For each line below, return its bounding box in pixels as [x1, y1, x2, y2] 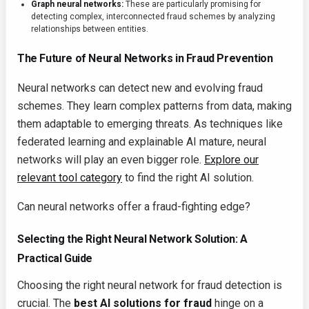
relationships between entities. [31, 24, 148, 34]
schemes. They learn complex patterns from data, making [17, 99, 292, 113]
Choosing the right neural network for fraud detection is [17, 279, 282, 292]
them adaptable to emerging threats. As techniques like [17, 117, 283, 131]
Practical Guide [17, 252, 92, 266]
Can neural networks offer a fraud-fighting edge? [17, 200, 250, 214]
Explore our [204, 153, 259, 167]
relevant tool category [17, 171, 122, 185]
